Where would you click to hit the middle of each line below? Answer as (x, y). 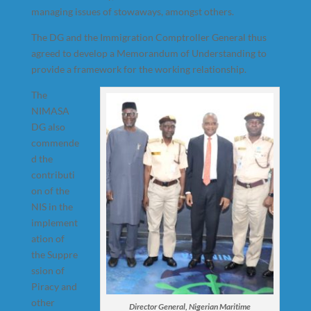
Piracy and (54, 286)
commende (55, 143)
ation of (48, 238)
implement (54, 222)
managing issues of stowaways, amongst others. (132, 11)
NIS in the (52, 207)
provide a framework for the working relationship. (138, 69)
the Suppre (54, 254)
